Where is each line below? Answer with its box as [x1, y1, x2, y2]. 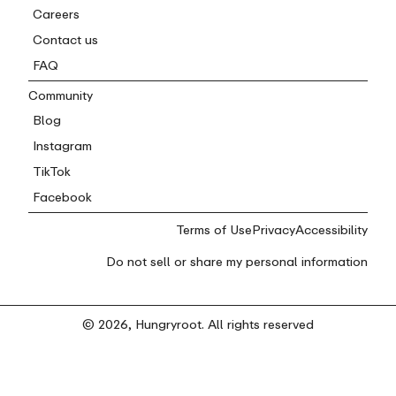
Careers [33, 6, 80, 22]
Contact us [33, 32, 98, 48]
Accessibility [295, 222, 368, 238]
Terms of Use [176, 222, 252, 238]
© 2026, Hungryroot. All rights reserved [82, 316, 314, 332]
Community [28, 88, 93, 103]
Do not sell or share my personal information [106, 254, 368, 270]
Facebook [33, 189, 92, 205]
